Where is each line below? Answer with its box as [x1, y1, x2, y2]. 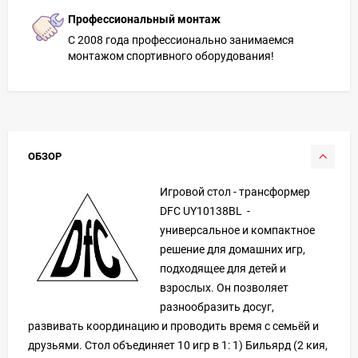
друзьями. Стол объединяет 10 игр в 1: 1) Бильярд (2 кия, [28, 338, 328, 352]
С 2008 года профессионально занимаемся [68, 33, 294, 46]
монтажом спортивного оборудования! [68, 49, 274, 62]
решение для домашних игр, [160, 242, 305, 256]
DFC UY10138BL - [160, 204, 250, 217]
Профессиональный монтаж [68, 12, 221, 26]
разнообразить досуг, [160, 300, 274, 313]
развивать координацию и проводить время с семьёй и [28, 319, 319, 332]
